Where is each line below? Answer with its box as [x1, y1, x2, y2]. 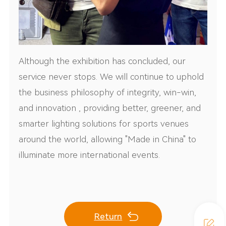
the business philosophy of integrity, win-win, [19, 87, 197, 98]
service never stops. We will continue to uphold [19, 72, 204, 82]
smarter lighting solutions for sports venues [19, 119, 189, 129]
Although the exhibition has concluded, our [19, 56, 186, 67]
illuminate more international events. [19, 150, 160, 160]
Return [94, 211, 123, 222]
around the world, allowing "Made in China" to [19, 134, 197, 145]
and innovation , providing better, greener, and [19, 103, 201, 114]
